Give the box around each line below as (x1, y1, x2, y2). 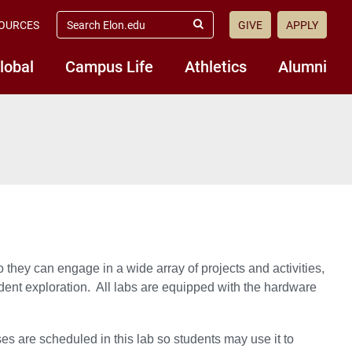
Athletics (185, 56, 247, 76)
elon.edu (56, 23, 101, 37)
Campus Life (65, 56, 153, 76)
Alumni (278, 56, 327, 76)
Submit (196, 24, 232, 37)
